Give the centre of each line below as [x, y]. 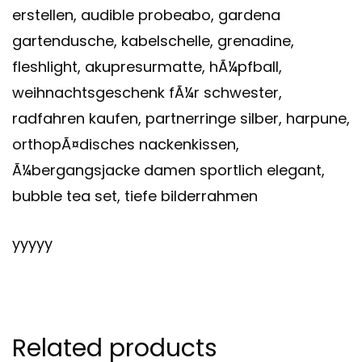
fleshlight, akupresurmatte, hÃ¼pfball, [147, 66]
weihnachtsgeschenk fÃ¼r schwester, [147, 92]
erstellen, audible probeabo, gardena [146, 15]
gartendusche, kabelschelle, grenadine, [153, 40]
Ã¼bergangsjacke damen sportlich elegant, [168, 170]
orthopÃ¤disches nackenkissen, [126, 144]
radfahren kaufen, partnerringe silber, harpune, [181, 118]
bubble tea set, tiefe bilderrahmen [135, 196]
